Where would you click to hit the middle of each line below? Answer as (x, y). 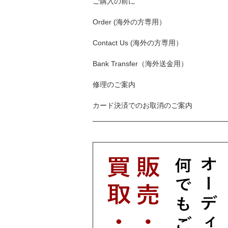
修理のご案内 (114, 84)
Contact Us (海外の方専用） (138, 43)
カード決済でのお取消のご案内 (142, 105)
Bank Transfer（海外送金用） (140, 64)
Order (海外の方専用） (129, 22)
